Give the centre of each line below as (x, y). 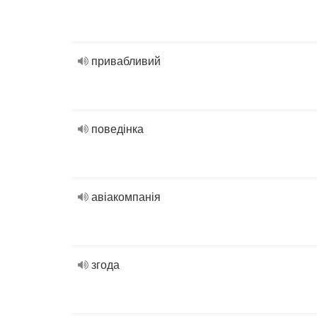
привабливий (126, 60)
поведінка (117, 128)
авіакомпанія (126, 196)
